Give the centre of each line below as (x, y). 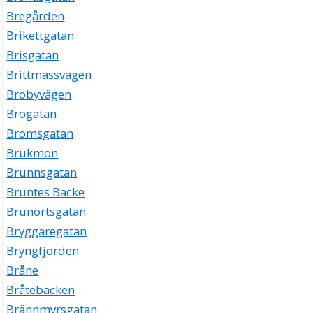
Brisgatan (33, 55)
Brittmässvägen (49, 75)
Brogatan (32, 114)
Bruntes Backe (46, 192)
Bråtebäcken (41, 290)
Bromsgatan (40, 133)
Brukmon (32, 153)
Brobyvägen (39, 94)
